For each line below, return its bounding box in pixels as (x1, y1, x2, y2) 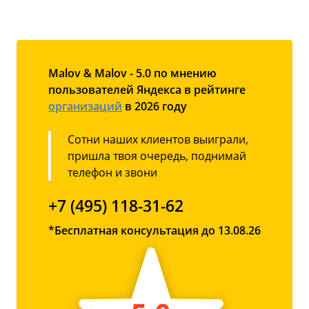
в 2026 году (122, 99, 187, 114)
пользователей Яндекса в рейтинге (48, 82, 246, 98)
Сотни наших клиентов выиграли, (68, 132, 248, 148)
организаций (48, 99, 122, 114)
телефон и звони (68, 165, 157, 181)
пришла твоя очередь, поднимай (68, 148, 246, 164)
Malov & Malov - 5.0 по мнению (48, 66, 217, 81)
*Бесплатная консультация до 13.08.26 (48, 223, 261, 239)
